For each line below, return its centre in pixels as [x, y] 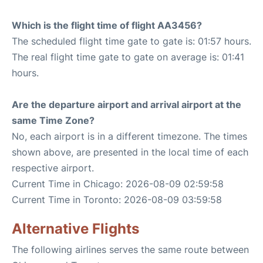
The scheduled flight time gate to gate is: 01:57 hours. [131, 41]
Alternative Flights [75, 229]
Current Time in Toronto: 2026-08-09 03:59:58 [117, 200]
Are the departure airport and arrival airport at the [127, 104]
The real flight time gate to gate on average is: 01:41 [128, 57]
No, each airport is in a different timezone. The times [129, 136]
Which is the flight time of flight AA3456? [107, 25]
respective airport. [53, 168]
